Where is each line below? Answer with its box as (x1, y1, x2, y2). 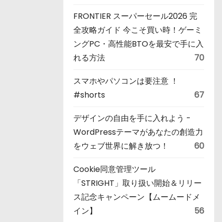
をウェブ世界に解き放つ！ (73, 140, 176, 152)
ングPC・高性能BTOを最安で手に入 (73, 38, 204, 50)
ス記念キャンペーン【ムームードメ (73, 191, 200, 203)
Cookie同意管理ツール (73, 164, 156, 175)
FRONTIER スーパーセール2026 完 (73, 10, 197, 22)
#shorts (73, 89, 105, 101)
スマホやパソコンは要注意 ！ (73, 75, 178, 87)
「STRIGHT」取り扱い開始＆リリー (73, 177, 202, 189)
